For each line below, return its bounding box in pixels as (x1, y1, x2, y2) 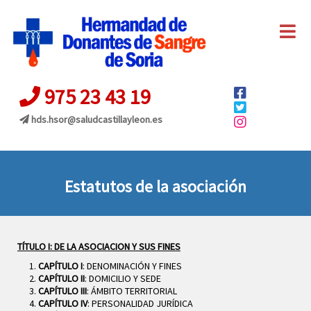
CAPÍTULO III (38, 285, 87, 298)
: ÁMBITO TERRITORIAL (87, 285, 177, 298)
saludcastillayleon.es (76, 113, 162, 126)
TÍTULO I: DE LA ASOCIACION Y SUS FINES (17, 240, 180, 253)
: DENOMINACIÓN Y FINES (83, 260, 182, 273)
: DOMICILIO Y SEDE (85, 272, 161, 285)
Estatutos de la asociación (65, 176, 246, 197)
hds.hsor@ (31, 113, 76, 126)
